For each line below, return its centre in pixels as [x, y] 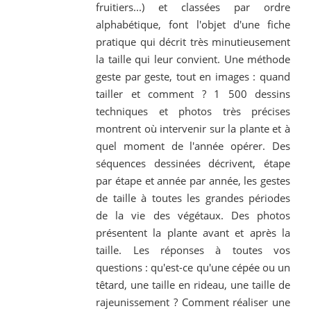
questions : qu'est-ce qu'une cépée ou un [193, 268]
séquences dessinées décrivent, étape [193, 163]
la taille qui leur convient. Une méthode [193, 59]
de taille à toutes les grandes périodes [193, 198]
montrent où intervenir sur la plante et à [193, 129]
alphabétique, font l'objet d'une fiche [193, 25]
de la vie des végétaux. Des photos [193, 216]
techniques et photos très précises [193, 111]
